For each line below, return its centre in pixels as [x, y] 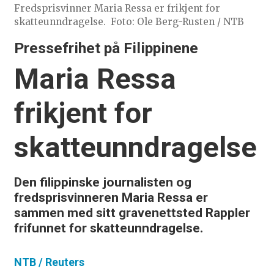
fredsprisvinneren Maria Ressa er [111, 198]
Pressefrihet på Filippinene [106, 48]
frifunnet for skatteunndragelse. [108, 228]
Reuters [65, 262]
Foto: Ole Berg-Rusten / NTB [178, 21]
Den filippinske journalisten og [102, 182]
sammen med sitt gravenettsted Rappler [132, 213]
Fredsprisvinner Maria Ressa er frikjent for [117, 8]
